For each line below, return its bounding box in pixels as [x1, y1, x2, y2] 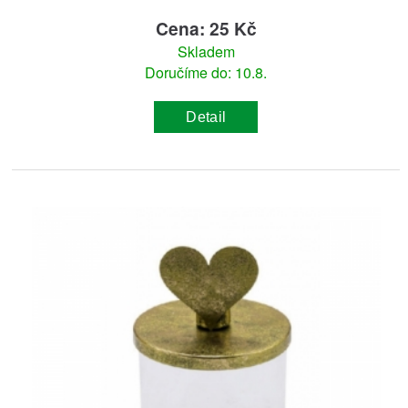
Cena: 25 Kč [155, 15, 257, 42]
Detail [186, 108, 227, 125]
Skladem [177, 41, 235, 63]
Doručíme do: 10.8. [145, 62, 268, 84]
